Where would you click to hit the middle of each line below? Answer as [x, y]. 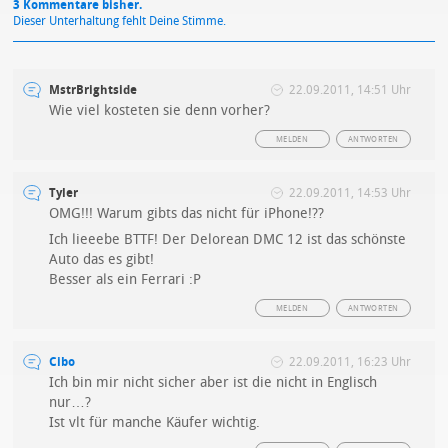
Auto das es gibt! [102, 259]
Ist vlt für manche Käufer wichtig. [155, 422]
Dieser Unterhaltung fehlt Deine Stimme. [120, 20]
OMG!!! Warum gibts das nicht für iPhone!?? [187, 213]
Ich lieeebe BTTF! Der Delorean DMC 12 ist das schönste [228, 239]
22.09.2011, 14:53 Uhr [349, 192]
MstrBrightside [93, 89]
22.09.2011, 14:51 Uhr [349, 89]
